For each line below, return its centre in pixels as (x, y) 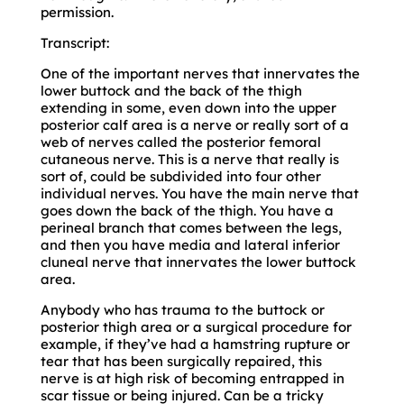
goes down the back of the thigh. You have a (187, 210)
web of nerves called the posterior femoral (180, 142)
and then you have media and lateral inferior (190, 244)
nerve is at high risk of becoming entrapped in (192, 378)
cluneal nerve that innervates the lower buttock (198, 262)
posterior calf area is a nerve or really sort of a (194, 124)
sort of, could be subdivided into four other (180, 176)
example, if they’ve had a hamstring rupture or (195, 344)
